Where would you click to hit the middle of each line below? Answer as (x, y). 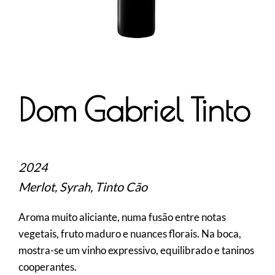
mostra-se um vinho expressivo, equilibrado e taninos (136, 250)
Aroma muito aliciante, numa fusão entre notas (122, 217)
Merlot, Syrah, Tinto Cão (83, 187)
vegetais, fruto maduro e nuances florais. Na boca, (130, 234)
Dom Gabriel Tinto (134, 114)
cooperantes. (48, 267)
